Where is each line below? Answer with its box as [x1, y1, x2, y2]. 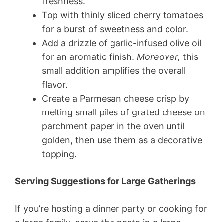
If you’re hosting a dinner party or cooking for [15, 203, 207, 214]
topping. [42, 149, 77, 160]
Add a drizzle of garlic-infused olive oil [42, 38, 201, 49]
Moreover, [137, 52, 180, 62]
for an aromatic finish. [42, 52, 137, 62]
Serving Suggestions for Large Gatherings [15, 176, 196, 187]
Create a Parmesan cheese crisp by [42, 93, 189, 104]
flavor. [42, 79, 68, 90]
